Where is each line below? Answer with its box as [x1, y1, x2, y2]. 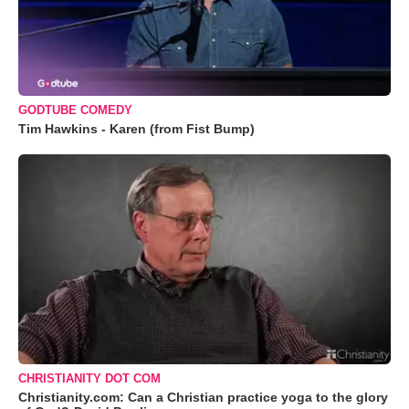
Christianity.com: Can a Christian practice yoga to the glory [18, 389, 388, 404]
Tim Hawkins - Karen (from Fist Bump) [18, 121, 255, 137]
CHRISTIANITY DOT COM [18, 371, 161, 385]
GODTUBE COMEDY [18, 103, 132, 118]
